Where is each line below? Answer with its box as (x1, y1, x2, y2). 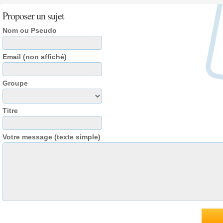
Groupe (2, 79, 28, 87)
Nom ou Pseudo (2, 26, 57, 34)
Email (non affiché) (2, 53, 67, 61)
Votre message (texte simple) (2, 133, 101, 141)
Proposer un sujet (2, 9, 64, 22)
